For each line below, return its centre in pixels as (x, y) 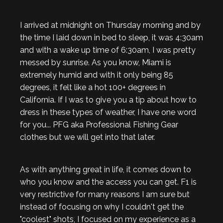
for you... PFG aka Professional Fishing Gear (99, 124)
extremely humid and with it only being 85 (97, 75)
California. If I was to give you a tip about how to (108, 100)
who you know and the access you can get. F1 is (108, 182)
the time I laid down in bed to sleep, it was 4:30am (111, 37)
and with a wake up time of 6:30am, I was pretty (108, 50)
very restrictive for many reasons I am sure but (105, 194)
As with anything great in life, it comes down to (106, 169)
